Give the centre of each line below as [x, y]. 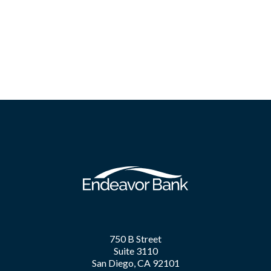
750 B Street [135, 239]
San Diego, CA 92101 [135, 263]
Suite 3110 [135, 251]
